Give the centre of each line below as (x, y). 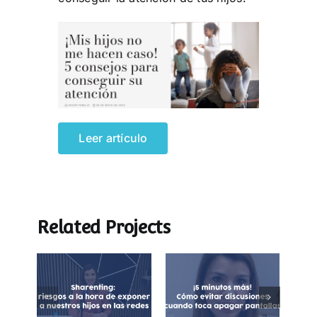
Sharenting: (94, 266)
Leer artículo (113, 138)
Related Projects (104, 227)
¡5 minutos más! (223, 243)
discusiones (223, 289)
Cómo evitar (223, 266)
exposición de (94, 289)
